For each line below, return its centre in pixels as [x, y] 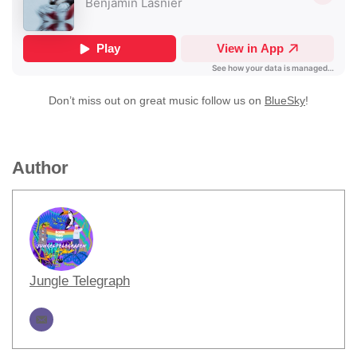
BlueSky [285, 101]
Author [40, 167]
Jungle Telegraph [80, 280]
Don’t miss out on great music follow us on [157, 101]
